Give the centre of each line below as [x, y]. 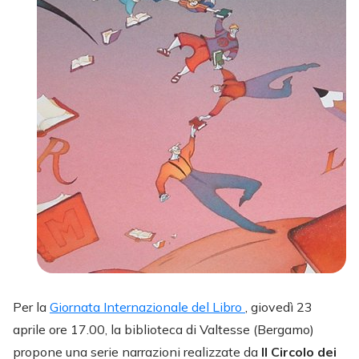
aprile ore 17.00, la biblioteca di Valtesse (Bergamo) [163, 329]
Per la [31, 307]
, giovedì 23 [279, 307]
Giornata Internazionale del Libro [147, 307]
